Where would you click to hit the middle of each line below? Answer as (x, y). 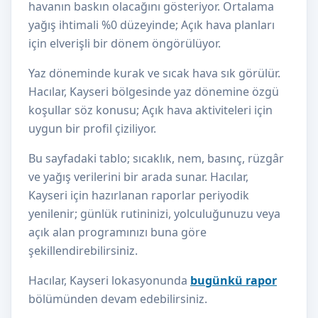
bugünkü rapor (234, 280)
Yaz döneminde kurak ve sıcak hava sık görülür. (154, 73)
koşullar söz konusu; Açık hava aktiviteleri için (150, 110)
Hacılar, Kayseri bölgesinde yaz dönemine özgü (154, 92)
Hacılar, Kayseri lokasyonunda (109, 280)
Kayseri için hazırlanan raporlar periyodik (139, 195)
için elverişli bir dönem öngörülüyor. (125, 43)
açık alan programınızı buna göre (117, 232)
